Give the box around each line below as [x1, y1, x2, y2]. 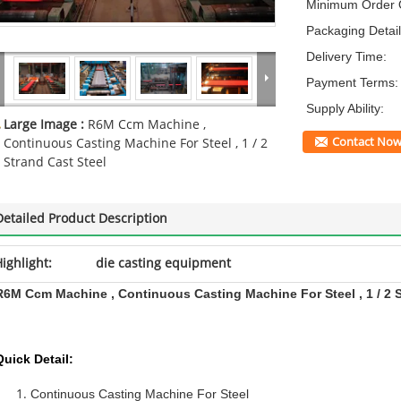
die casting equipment [96, 256, 231, 271]
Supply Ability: [306, 101, 384, 115]
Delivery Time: [306, 49, 387, 64]
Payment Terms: [306, 75, 398, 90]
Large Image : [4, 117, 88, 132]
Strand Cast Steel [4, 155, 107, 170]
